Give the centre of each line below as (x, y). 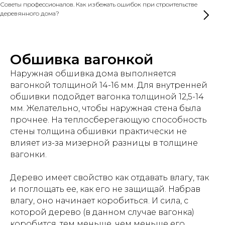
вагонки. (28, 154)
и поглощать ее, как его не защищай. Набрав (105, 189)
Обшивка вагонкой (82, 59)
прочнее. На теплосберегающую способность (108, 120)
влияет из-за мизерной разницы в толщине (104, 143)
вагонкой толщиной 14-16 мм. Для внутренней (109, 85)
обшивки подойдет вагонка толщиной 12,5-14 (107, 97)
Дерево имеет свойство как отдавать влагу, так (109, 178)
